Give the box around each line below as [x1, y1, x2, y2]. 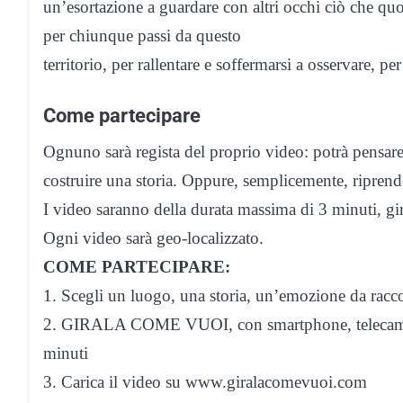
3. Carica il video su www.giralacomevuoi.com [43, 372, 367, 391]
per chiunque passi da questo [43, 25, 241, 45]
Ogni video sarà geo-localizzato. [43, 228, 264, 247]
